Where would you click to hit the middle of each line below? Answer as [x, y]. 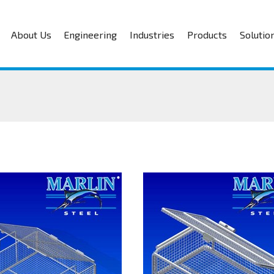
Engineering [91, 35]
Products [207, 35]
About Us [31, 35]
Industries [152, 35]
